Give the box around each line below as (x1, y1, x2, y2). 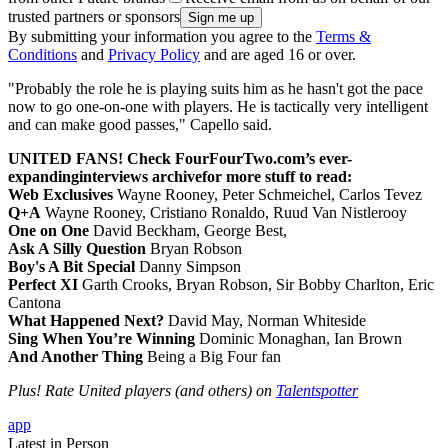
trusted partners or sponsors (8, 8, 180, 26)
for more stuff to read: (202, 168, 352, 186)
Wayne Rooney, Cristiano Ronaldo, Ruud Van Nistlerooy (41, 204, 407, 222)
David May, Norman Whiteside (164, 312, 366, 330)
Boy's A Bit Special (8, 258, 135, 276)
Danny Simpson (135, 258, 241, 276)
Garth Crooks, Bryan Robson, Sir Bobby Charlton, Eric (78, 276, 434, 294)
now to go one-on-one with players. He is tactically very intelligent (8, 98, 428, 116)
